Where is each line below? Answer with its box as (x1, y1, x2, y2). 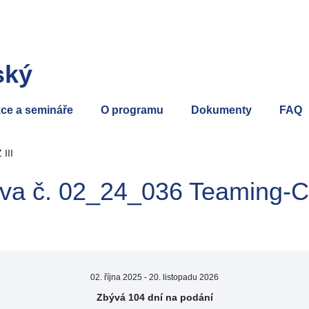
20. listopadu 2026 (149, 272, 219, 282)
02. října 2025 (90, 272, 142, 282)
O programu (101, 104, 163, 116)
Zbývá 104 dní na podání (96, 292, 213, 303)
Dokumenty (191, 104, 252, 116)
